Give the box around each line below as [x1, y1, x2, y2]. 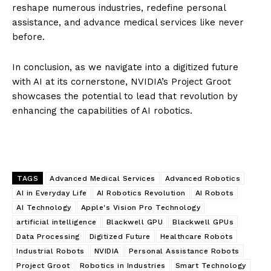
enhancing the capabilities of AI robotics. [12, 105, 192, 116]
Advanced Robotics [165, 174, 240, 183]
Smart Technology [175, 261, 246, 270]
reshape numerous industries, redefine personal [12, 2, 226, 13]
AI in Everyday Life [16, 188, 87, 197]
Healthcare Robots [160, 232, 233, 241]
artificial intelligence [16, 217, 97, 226]
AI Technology [16, 203, 71, 212]
